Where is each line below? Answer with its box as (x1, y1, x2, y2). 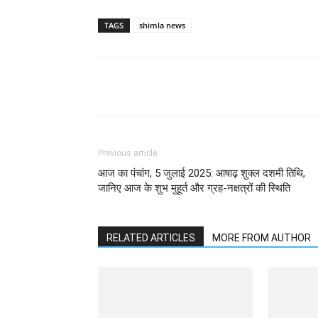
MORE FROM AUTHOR (212, 232, 311, 243)
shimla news (139, 20, 185, 31)
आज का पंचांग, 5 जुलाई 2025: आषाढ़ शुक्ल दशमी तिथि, (98, 167, 305, 180)
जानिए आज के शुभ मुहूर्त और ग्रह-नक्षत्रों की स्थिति (98, 182, 290, 194)
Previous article (98, 148, 157, 158)
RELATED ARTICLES (106, 232, 195, 243)
